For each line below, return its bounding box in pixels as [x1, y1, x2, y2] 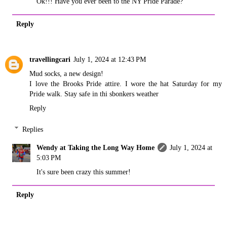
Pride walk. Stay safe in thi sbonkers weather [29, 90, 159, 98]
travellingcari [29, 55, 70, 64]
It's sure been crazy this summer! [36, 167, 131, 176]
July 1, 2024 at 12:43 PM [73, 55, 146, 64]
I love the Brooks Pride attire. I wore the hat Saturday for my [29, 80, 222, 88]
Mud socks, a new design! [29, 69, 103, 78]
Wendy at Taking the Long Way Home [36, 143, 155, 152]
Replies [22, 125, 44, 133]
